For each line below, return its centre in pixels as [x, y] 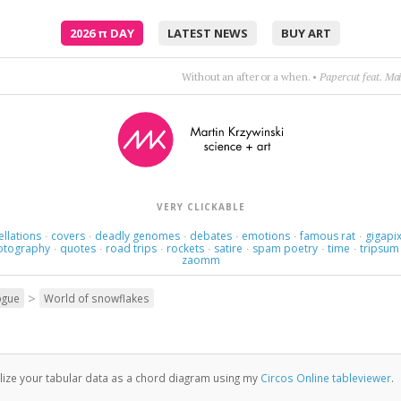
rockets [186, 248]
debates [210, 236]
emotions [265, 236]
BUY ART [306, 33]
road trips [132, 248]
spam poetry [286, 248]
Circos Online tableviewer [325, 378]
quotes [78, 248]
